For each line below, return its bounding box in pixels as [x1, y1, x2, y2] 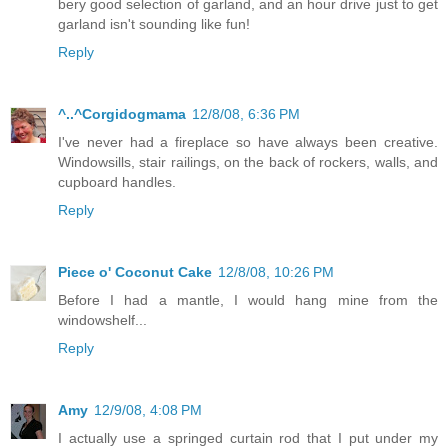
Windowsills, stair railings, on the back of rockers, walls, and [58, 154, 438, 171]
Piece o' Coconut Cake [58, 264, 212, 281]
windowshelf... [58, 312, 147, 329]
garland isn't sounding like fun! [58, 16, 250, 33]
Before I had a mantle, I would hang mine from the [58, 292, 438, 309]
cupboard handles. [58, 174, 176, 191]
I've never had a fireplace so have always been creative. [58, 134, 438, 151]
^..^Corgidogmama [58, 106, 186, 123]
